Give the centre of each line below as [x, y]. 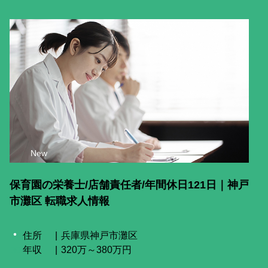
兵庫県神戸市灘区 [99, 235]
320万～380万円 [96, 250]
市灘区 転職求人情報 [60, 201]
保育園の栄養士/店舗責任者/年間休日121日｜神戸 [129, 185]
